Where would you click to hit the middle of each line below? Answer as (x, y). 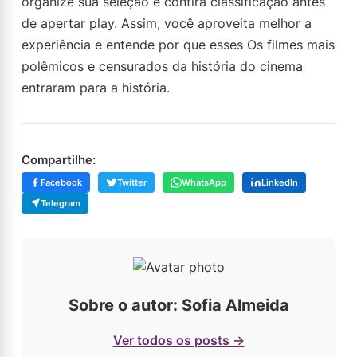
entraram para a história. (96, 88)
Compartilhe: (59, 160)
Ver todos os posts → (178, 340)
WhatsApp (204, 182)
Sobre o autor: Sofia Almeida (178, 305)
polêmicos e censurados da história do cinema (162, 66)
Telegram (61, 203)
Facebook (61, 182)
